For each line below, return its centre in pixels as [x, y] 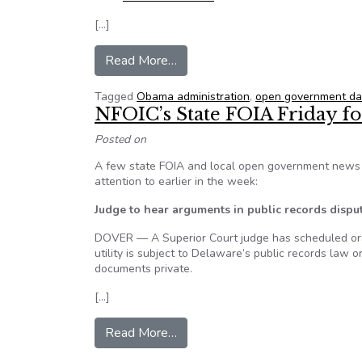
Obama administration [193, 97]
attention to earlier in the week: [176, 181]
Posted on [120, 139]
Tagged [116, 97]
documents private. [143, 269]
